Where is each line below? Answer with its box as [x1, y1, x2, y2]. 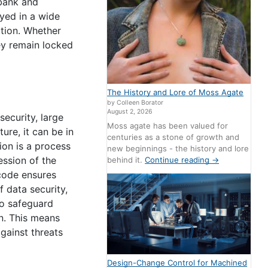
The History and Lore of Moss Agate [107, 87, 244, 98]
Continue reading [145, 154, 212, 165]
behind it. [107, 154, 145, 165]
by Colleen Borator [107, 99, 164, 107]
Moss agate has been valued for [107, 120, 229, 130]
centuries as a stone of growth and [107, 132, 240, 142]
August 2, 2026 [107, 108, 153, 116]
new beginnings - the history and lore [107, 143, 249, 153]
